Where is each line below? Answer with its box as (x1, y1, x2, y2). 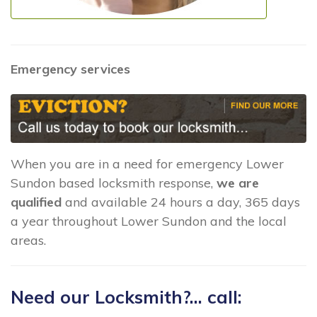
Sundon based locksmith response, (11, 174, 217, 191)
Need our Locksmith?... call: (11, 286, 242, 309)
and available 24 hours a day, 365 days (62, 193, 300, 210)
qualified (11, 193, 62, 210)
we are (217, 174, 259, 191)
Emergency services (11, 61, 130, 77)
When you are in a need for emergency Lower (11, 155, 284, 172)
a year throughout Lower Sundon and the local (11, 212, 287, 229)
